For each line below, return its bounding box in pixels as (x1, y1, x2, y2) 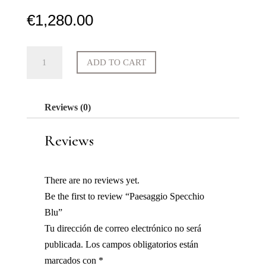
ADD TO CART (86, 57, 146, 67)
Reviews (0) (44, 102, 91, 112)
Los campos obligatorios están (85, 239, 198, 249)
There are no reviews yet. (44, 175, 140, 185)
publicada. (44, 239, 83, 249)
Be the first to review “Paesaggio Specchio (44, 191, 204, 201)
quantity (26, 96, 56, 107)
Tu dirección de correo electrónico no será (44, 223, 201, 233)
